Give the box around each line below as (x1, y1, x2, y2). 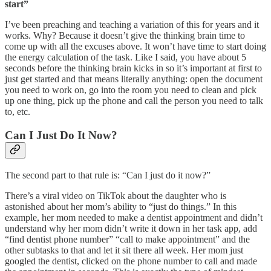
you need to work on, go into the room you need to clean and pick (5, 85, 256, 96)
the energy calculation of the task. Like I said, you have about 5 (5, 52, 246, 63)
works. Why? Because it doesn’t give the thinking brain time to (5, 30, 245, 41)
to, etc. (5, 106, 30, 117)
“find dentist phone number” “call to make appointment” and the (5, 233, 250, 244)
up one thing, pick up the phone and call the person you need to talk (5, 96, 263, 106)
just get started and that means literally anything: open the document (5, 74, 263, 85)
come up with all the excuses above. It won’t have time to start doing (5, 41, 266, 52)
